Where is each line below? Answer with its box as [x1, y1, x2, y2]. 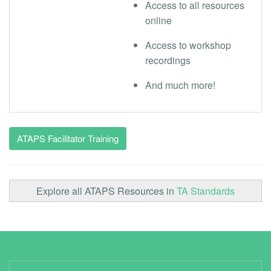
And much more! [145, 77, 215, 92]
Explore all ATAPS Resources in [36, 183, 177, 198]
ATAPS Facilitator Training [17, 131, 119, 145]
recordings [145, 53, 191, 67]
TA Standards [177, 183, 235, 198]
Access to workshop [145, 38, 231, 52]
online [145, 13, 172, 27]
